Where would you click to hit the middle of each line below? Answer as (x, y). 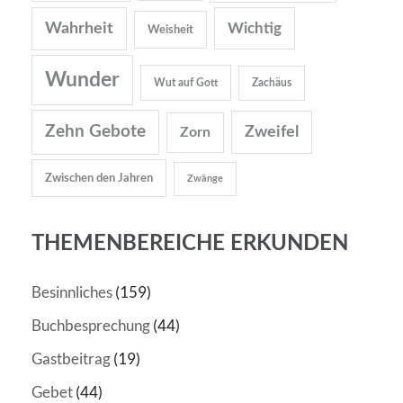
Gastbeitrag (71, 359)
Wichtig (255, 29)
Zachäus (272, 84)
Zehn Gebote (95, 132)
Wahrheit (79, 29)
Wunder (82, 80)
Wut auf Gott (186, 83)
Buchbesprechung (91, 326)
